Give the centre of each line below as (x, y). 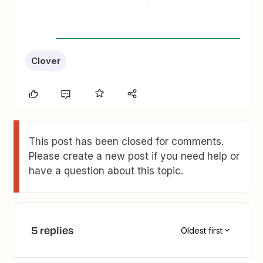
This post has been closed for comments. (127, 141)
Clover (46, 61)
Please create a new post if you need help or (134, 156)
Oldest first (201, 230)
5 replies (53, 230)
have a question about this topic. (106, 171)
